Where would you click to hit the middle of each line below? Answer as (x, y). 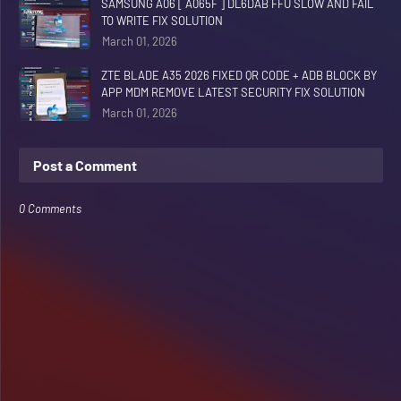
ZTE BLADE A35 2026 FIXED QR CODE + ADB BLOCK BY (239, 75)
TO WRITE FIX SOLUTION (162, 20)
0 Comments (50, 208)
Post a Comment (85, 165)
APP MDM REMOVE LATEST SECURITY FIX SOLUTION (233, 92)
